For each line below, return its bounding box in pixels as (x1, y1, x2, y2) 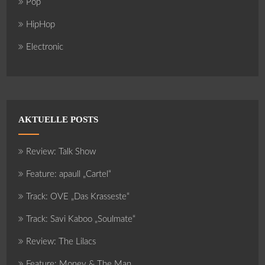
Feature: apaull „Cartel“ (26, 169, 112, 179)
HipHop (26, 20, 56, 29)
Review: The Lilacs (26, 237, 96, 246)
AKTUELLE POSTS (18, 114, 99, 124)
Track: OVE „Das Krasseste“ (26, 192, 130, 201)
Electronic (26, 42, 64, 51)
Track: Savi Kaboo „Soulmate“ (26, 214, 136, 224)
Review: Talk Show (26, 147, 96, 156)
